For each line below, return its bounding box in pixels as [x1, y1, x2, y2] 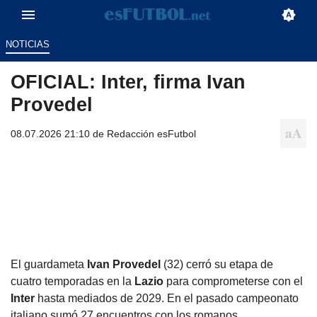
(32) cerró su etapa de [161, 258, 273, 270]
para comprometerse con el [166, 275, 303, 287]
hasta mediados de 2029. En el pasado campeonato [38, 292, 299, 304]
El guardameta [11, 258, 87, 270]
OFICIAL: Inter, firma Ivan [11, 71, 246, 93]
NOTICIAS [5, 39, 50, 50]
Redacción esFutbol [107, 128, 196, 140]
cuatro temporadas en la [11, 275, 134, 287]
